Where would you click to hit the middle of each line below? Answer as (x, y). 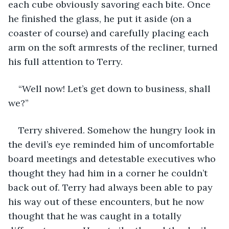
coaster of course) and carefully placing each (110, 33)
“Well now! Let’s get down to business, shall (116, 88)
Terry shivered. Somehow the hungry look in (118, 130)
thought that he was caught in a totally (96, 216)
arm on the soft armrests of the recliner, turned (114, 47)
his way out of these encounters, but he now (107, 201)
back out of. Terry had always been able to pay (112, 187)
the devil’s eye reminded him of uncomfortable (112, 144)
